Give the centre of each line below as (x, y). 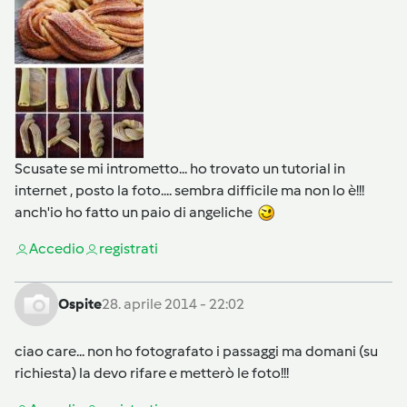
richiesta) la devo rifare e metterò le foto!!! (152, 372)
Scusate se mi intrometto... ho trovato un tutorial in (180, 168)
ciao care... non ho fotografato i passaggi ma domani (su (196, 351)
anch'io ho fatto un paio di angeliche (136, 212)
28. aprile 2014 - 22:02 (173, 303)
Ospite (80, 303)
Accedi (52, 248)
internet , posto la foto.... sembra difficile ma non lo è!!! (189, 190)
